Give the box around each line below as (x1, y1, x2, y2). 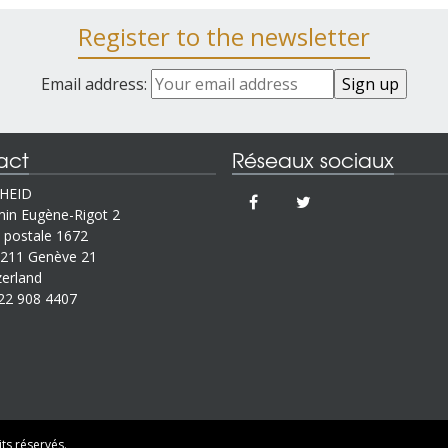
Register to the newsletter (78, 20, 370, 53)
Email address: (41, 73, 151, 95)
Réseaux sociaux (232, 145, 394, 174)
